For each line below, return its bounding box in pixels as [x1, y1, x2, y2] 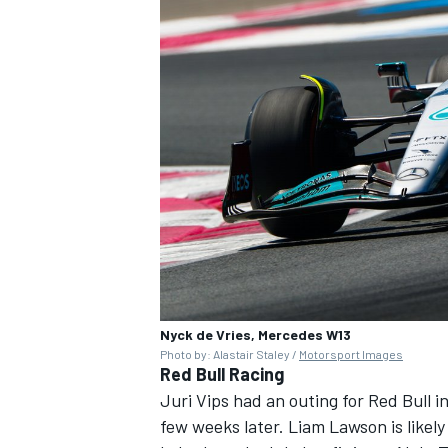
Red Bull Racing [160, 362, 284, 385]
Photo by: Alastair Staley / [160, 346, 299, 361]
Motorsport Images [299, 346, 403, 361]
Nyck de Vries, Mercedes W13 [160, 325, 351, 343]
